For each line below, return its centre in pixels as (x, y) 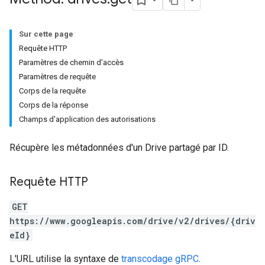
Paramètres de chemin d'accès (71, 62)
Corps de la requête (52, 91)
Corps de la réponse (54, 105)
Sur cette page (46, 34)
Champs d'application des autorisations (87, 119)
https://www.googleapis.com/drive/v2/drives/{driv (132, 221)
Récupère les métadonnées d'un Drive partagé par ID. (119, 148)
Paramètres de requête (57, 77)
